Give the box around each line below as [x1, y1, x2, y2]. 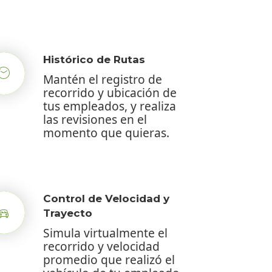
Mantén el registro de [43, 70, 162, 87]
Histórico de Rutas [43, 53, 145, 66]
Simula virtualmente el [43, 224, 168, 241]
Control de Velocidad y [43, 192, 169, 205]
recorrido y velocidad [43, 237, 160, 254]
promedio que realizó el [43, 251, 175, 268]
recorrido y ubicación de [43, 84, 177, 101]
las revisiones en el [43, 110, 147, 127]
